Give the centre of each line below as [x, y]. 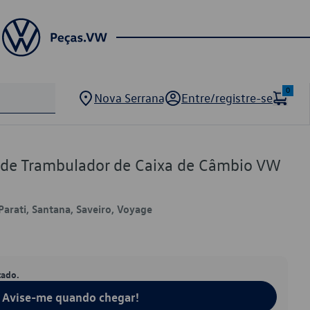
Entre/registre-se [227, 98]
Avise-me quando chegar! [71, 297]
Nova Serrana [129, 98]
